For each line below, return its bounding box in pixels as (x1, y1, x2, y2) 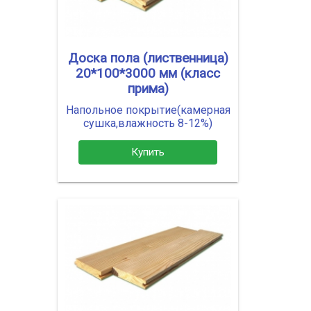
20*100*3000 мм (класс (76, 66, 220, 82)
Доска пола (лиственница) (67, 51, 228, 67)
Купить (131, 145, 165, 158)
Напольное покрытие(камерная (65, 103, 230, 117)
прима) (127, 81, 169, 97)
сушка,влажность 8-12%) (83, 117, 212, 131)
